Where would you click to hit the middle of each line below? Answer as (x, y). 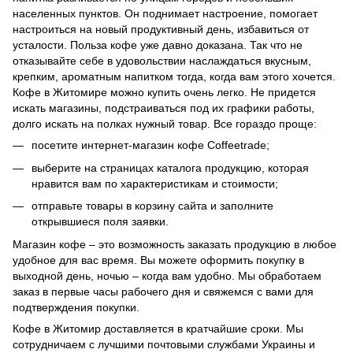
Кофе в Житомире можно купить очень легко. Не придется (164, 93)
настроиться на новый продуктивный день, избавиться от (161, 30)
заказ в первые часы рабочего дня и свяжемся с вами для (163, 291)
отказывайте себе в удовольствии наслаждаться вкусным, (162, 61)
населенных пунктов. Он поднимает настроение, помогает (165, 14)
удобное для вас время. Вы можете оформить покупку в (158, 260)
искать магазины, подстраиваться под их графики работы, (163, 108)
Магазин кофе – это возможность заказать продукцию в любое (175, 244)
